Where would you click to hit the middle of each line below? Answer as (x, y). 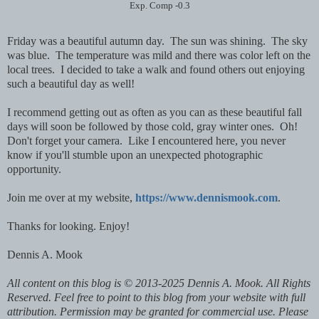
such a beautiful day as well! (71, 83)
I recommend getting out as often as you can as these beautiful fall (155, 112)
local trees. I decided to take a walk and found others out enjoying (156, 69)
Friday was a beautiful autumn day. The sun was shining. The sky (157, 41)
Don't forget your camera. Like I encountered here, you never (146, 140)
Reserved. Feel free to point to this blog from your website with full (156, 297)
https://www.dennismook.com (206, 197)
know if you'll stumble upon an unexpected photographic (135, 155)
